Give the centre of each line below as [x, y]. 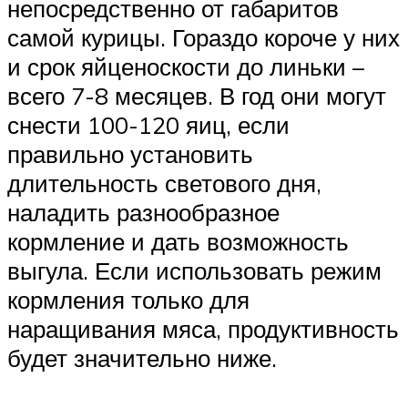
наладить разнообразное [143, 212]
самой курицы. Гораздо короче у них [204, 37]
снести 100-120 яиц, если [148, 124]
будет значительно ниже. [142, 357]
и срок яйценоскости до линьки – [186, 66]
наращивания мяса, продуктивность [203, 328]
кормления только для [128, 299]
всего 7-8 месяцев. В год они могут [197, 95]
